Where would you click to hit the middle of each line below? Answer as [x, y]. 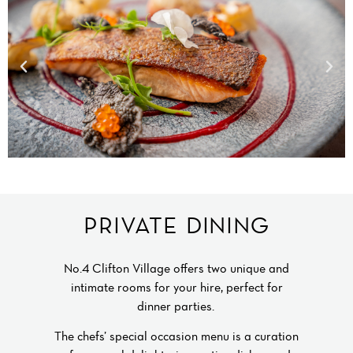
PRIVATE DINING [176, 224]
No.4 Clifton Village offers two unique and [176, 268]
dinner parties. [176, 305]
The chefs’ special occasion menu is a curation [176, 336]
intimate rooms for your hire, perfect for [176, 286]
